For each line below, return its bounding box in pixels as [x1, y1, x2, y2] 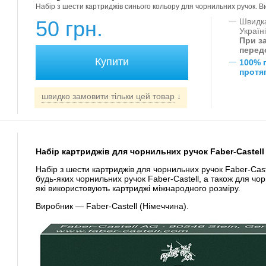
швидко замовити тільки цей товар [41, 91, 175, 101]
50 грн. [35, 17, 103, 41]
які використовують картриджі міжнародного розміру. [35, 183, 240, 193]
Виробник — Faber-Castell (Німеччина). [35, 201, 189, 211]
